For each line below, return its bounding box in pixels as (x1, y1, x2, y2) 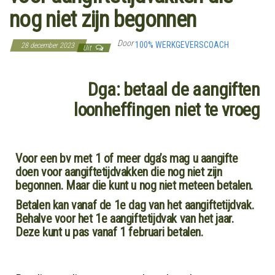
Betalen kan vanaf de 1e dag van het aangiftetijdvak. (15, 197, 254, 212)
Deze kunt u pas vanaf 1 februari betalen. (15, 224, 203, 239)
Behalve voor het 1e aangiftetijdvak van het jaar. (15, 211, 234, 226)
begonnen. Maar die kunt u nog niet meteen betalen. (15, 177, 254, 193)
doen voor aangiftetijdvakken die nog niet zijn (15, 164, 222, 179)
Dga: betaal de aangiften (88, 78, 260, 100)
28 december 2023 (21, 41, 76, 50)
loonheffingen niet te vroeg (74, 98, 260, 120)
